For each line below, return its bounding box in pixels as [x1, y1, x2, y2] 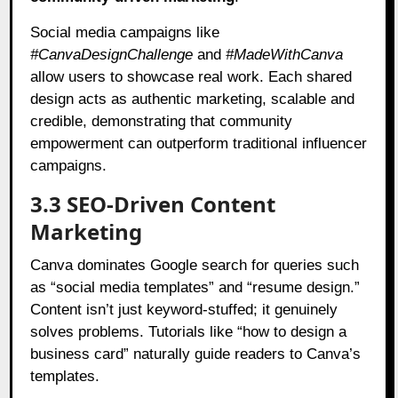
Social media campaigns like [30, 23, 220, 41]
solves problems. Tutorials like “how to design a [30, 322, 347, 340]
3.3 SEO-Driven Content [30, 188, 276, 219]
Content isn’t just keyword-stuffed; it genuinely [30, 300, 338, 318]
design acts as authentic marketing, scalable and [30, 90, 355, 107]
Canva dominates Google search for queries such [30, 256, 360, 274]
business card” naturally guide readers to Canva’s [30, 345, 362, 362]
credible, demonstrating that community [30, 112, 293, 130]
